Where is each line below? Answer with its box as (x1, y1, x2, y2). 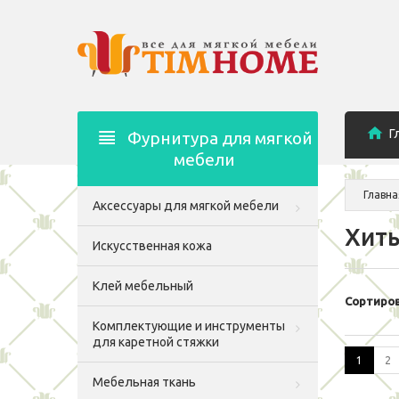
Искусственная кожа (93, 239, 212, 253)
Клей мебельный (93, 279, 193, 293)
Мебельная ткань (93, 375, 196, 389)
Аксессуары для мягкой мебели (93, 199, 279, 213)
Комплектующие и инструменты (93, 319, 285, 333)
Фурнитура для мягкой (127, 128, 313, 148)
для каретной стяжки (93, 335, 219, 349)
